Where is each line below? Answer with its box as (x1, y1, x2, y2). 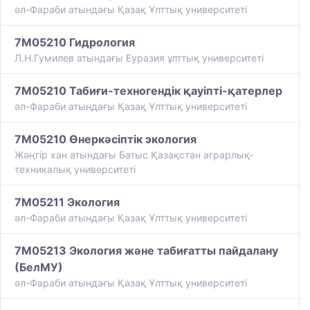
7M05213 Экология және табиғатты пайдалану (15, 244, 278, 258)
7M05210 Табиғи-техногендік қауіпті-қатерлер (15, 84, 282, 98)
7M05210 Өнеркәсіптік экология (15, 132, 197, 147)
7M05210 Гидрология (15, 35, 135, 50)
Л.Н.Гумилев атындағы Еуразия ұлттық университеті (15, 52, 264, 64)
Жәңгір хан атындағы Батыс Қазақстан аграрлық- (15, 149, 253, 161)
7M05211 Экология (15, 195, 120, 210)
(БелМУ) (15, 260, 63, 275)
